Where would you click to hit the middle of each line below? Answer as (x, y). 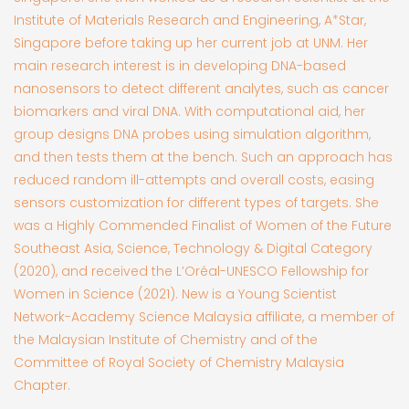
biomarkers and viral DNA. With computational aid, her (189, 111)
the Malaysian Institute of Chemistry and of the (166, 339)
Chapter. (42, 385)
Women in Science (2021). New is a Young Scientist (175, 294)
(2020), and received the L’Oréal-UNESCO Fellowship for (191, 271)
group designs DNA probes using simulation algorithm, (192, 134)
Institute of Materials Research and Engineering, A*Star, (190, 20)
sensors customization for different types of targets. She (196, 202)
